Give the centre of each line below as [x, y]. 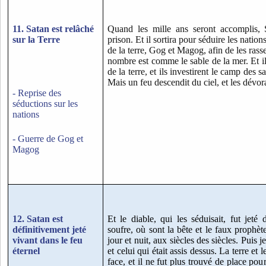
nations [26, 115]
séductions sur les [45, 104]
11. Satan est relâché [53, 29]
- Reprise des [37, 93]
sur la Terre [36, 40]
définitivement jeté [49, 230]
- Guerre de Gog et [48, 138]
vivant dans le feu [47, 240]
